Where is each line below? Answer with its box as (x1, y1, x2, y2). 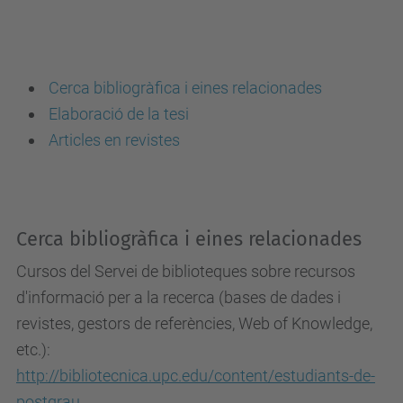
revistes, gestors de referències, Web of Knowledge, (16, 314, 372, 333)
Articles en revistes (49, 130, 180, 149)
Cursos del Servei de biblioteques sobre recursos (16, 262, 355, 281)
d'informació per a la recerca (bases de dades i (16, 288, 341, 307)
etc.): (16, 340, 50, 359)
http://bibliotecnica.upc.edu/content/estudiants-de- (16, 366, 375, 385)
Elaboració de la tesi (45, 104, 189, 123)
